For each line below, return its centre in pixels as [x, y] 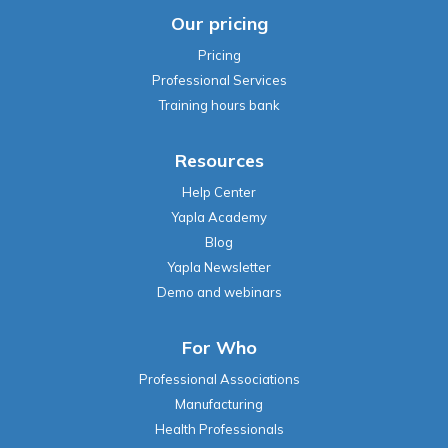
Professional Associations [219, 378]
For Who [219, 347]
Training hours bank [219, 104]
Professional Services [219, 79]
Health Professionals [219, 428]
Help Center [219, 191]
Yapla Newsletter [219, 266]
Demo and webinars [219, 291]
